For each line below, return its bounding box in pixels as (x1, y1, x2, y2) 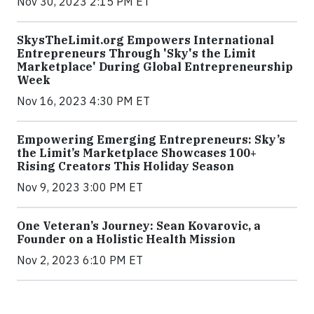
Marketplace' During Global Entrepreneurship (17, 60, 293, 74)
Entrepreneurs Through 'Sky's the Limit (17, 46, 256, 61)
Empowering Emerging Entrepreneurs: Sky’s (17, 132, 285, 147)
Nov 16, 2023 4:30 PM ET (17, 94, 150, 109)
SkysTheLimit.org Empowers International (17, 33, 274, 48)
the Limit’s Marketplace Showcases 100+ (17, 146, 257, 161)
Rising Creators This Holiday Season (17, 159, 234, 174)
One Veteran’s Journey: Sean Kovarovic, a (17, 219, 261, 233)
